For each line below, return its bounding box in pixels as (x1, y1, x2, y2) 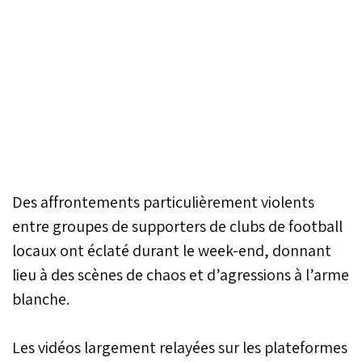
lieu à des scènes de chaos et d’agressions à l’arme (12, 263, 349, 285)
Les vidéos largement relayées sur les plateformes (12, 336, 347, 358)
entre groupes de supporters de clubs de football (12, 215, 343, 237)
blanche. (12, 288, 69, 309)
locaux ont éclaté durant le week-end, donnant (12, 239, 331, 261)
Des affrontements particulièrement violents (12, 191, 314, 213)
